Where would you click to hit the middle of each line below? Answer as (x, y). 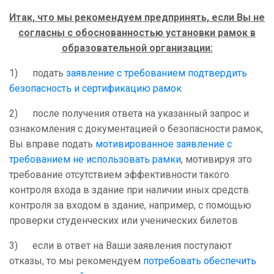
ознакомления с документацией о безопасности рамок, (136, 129)
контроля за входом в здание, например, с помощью (130, 206)
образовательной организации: (137, 48)
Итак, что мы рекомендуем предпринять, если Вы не (137, 18)
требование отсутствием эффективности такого (119, 175)
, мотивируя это (217, 160)
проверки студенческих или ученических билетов (125, 221)
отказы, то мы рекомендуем (76, 261)
